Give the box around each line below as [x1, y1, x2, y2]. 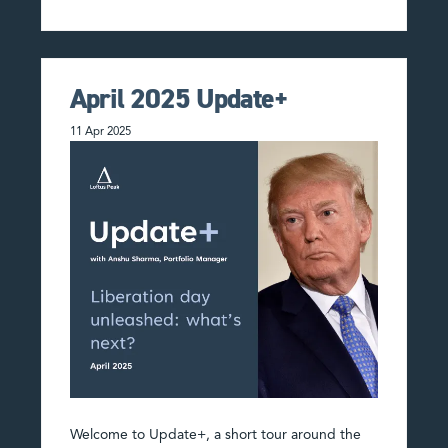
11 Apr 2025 [69, 126, 131, 139]
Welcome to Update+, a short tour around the [69, 428, 361, 443]
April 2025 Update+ [69, 80, 290, 119]
